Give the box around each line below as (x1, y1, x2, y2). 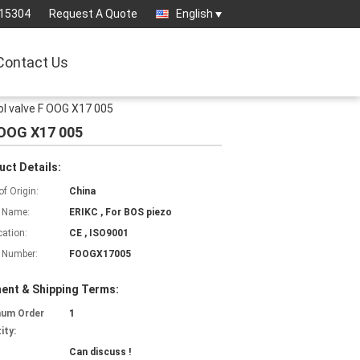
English (176, 7, 213, 20)
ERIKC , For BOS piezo (69, 207, 172, 218)
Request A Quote (49, 7, 137, 20)
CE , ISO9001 (69, 227, 129, 239)
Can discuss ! (69, 346, 131, 358)
